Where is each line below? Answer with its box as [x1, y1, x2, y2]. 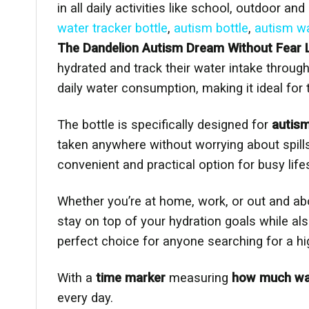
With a [57, 270, 96, 285]
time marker [96, 270, 166, 285]
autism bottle [174, 21, 248, 35]
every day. [57, 290, 113, 305]
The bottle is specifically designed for [57, 117, 272, 132]
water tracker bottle [57, 21, 168, 35]
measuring [166, 270, 228, 285]
